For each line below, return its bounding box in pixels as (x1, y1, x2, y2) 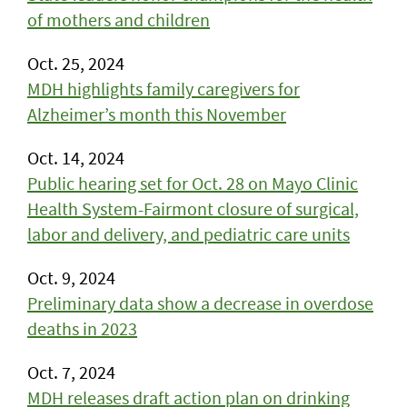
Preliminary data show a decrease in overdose (27, 292, 373, 314)
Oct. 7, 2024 (27, 361, 115, 383)
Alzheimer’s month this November (27, 103, 286, 125)
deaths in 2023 (27, 317, 137, 340)
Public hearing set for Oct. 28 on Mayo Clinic (27, 172, 358, 194)
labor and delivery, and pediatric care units (27, 223, 350, 245)
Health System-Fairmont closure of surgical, (27, 197, 359, 220)
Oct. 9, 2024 (27, 266, 115, 289)
